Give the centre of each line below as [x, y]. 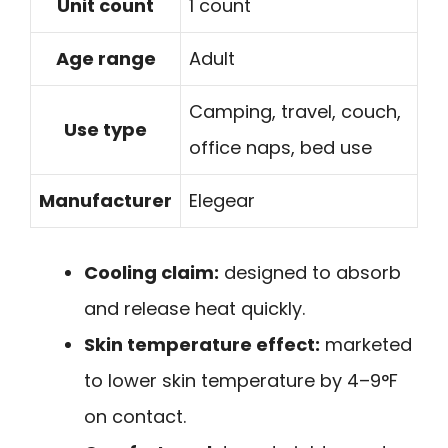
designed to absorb [310, 272]
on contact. [135, 416]
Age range [105, 58]
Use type [105, 129]
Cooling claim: [151, 272]
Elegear [222, 200]
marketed [366, 344]
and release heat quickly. [194, 308]
